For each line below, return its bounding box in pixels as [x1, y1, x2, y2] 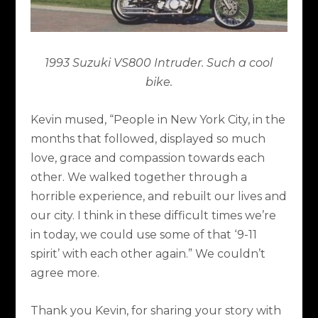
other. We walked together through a [30, 170, 247, 184]
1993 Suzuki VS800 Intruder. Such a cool [45, 56, 273, 70]
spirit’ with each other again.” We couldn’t [30, 246, 265, 261]
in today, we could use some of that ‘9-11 [30, 227, 257, 241]
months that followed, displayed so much [30, 131, 265, 146]
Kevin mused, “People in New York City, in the [30, 112, 285, 126]
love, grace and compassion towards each [30, 150, 265, 165]
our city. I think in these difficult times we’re [30, 208, 276, 222]
